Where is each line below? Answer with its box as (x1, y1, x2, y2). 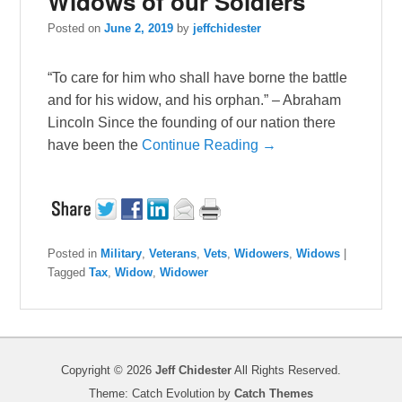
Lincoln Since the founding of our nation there (48, 115, 336, 131)
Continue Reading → (142, 137, 277, 153)
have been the (48, 137, 143, 153)
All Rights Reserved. (232, 363, 341, 378)
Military (100, 247, 143, 261)
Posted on (48, 22, 105, 36)
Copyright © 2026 (61, 363, 155, 378)
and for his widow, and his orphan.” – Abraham (48, 92, 342, 109)
